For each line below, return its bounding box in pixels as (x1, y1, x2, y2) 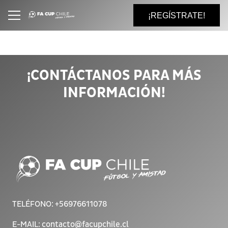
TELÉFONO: (12, 199, 55, 210)
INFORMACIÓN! (63, 84, 165, 102)
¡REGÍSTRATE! (148, 11, 206, 20)
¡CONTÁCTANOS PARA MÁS (26, 67, 202, 84)
